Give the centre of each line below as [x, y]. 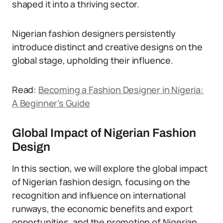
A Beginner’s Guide [51, 103]
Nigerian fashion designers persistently [94, 33]
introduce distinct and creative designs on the [107, 47]
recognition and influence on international [99, 195]
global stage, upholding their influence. [93, 60]
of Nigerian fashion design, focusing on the [101, 182]
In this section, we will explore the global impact [110, 168]
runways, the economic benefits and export [102, 209]
